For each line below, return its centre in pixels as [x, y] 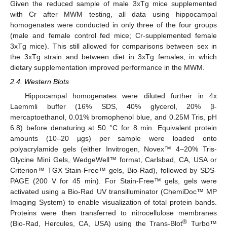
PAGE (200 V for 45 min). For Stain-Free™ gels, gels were [113, 181]
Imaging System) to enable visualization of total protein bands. [113, 202]
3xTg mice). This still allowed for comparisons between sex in [113, 46]
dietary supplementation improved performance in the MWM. [107, 67]
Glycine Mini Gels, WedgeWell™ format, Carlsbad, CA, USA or [113, 160]
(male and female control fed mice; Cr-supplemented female [113, 35]
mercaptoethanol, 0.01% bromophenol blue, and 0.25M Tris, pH [113, 117]
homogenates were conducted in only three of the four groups [113, 25]
